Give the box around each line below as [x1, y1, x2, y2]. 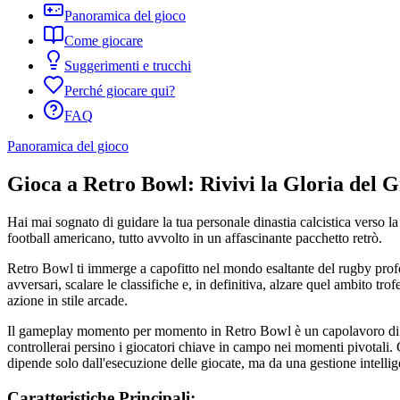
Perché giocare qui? [64, 83, 175, 99]
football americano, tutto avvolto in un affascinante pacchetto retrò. [7, 229, 382, 246]
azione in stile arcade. [7, 292, 128, 308]
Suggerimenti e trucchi [64, 58, 191, 74]
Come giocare [64, 33, 143, 49]
